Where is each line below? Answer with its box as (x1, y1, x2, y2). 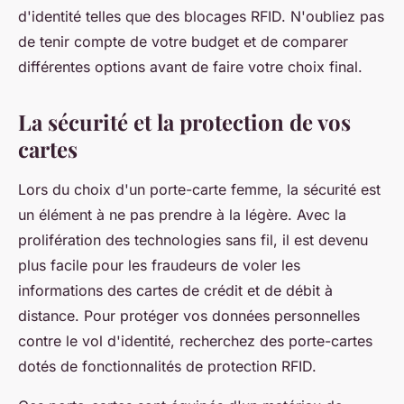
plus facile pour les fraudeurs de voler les (18, 256, 300, 275)
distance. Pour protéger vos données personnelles (18, 307, 360, 326)
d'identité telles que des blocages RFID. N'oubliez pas (18, 7, 384, 26)
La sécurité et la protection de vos (18, 107, 351, 137)
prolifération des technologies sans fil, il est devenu (18, 231, 368, 250)
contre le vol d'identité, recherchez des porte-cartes (18, 332, 372, 351)
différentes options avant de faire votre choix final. (18, 58, 363, 77)
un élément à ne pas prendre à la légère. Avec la (18, 206, 346, 225)
